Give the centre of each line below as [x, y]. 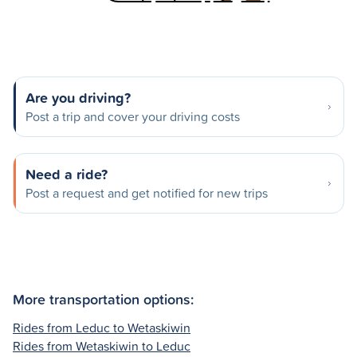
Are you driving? [78, 97]
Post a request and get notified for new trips [147, 193]
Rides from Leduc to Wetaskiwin [102, 327]
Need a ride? [67, 174]
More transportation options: [103, 298]
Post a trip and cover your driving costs [133, 116]
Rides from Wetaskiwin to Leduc [102, 345]
